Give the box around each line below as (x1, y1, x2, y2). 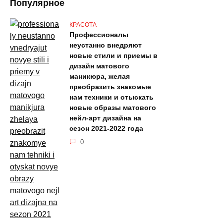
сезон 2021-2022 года (69, 124, 143, 133)
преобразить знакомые (69, 83, 151, 91)
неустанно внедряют (69, 41, 142, 50)
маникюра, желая (69, 72, 130, 81)
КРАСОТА (69, 21, 97, 28)
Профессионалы (69, 31, 128, 39)
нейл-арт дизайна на (69, 114, 141, 122)
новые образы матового (69, 104, 156, 112)
